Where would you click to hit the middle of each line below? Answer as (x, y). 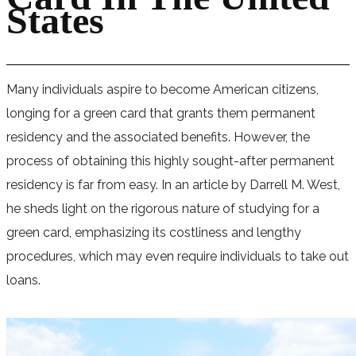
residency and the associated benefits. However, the (158, 137)
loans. (23, 280)
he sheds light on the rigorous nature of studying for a (163, 208)
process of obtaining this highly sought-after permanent (170, 161)
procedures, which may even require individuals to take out (178, 256)
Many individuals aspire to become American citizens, (163, 89)
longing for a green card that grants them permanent (161, 113)
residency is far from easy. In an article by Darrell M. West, (173, 184)
